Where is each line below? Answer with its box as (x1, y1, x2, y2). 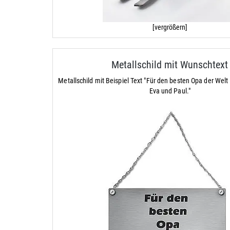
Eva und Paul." (149, 87, 190, 95)
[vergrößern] (152, 23, 187, 32)
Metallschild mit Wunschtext (111, 59, 228, 71)
